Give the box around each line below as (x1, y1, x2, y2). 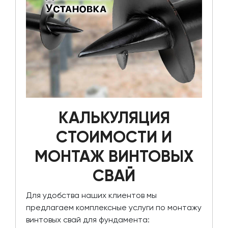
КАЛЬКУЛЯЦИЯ (58, 108, 170, 128)
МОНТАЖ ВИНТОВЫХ (34, 147, 194, 166)
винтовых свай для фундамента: (26, 215, 150, 225)
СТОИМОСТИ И (56, 127, 172, 147)
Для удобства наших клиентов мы (26, 190, 157, 201)
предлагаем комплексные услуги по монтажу (26, 203, 202, 213)
